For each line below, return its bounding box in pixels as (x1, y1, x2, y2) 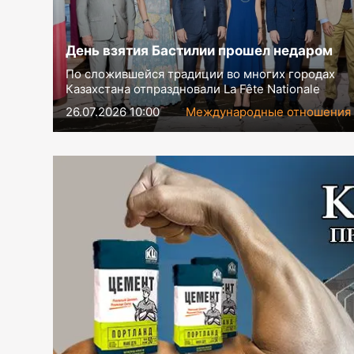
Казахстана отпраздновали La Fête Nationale (66, 81, 321, 97)
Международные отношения (186, 104, 352, 120)
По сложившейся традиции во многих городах (66, 66, 336, 82)
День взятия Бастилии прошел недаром (66, 43, 333, 59)
